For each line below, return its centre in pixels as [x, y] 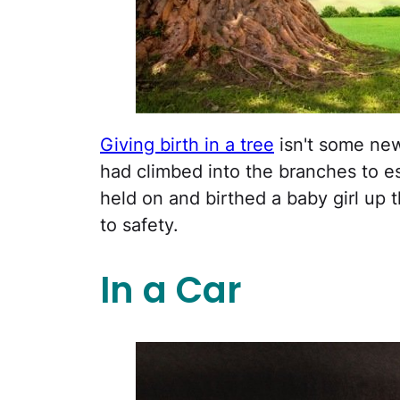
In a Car [171, 290]
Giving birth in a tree [187, 144]
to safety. [139, 225]
